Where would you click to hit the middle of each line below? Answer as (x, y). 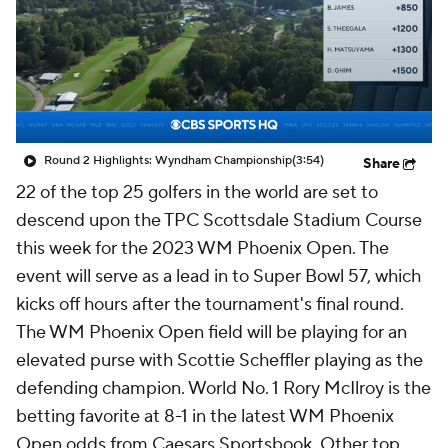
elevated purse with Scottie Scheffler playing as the (219, 360)
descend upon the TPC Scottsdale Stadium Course (219, 220)
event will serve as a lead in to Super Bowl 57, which (218, 276)
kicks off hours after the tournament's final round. (210, 304)
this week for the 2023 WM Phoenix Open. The (202, 248)
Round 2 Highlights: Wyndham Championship (168, 160)
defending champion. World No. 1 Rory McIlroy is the (223, 388)
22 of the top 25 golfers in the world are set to (197, 192)
